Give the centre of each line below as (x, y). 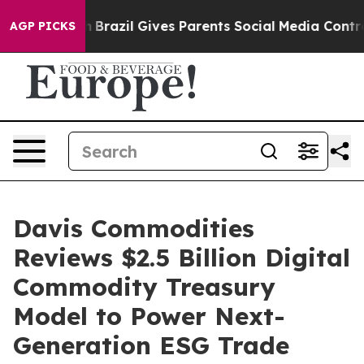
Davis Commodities (134, 228)
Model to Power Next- (149, 316)
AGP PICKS (43, 26)
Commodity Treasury (144, 287)
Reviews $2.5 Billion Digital (182, 258)
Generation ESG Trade (151, 345)
